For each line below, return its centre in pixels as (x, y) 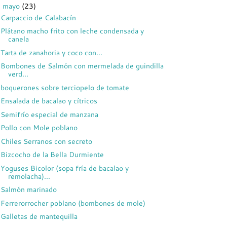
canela (18, 39)
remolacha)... (29, 176)
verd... (18, 74)
